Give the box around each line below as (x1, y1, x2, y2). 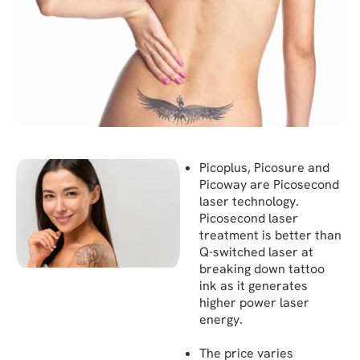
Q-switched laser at (199, 243, 313, 260)
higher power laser (199, 293, 309, 311)
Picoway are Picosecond (199, 175, 339, 193)
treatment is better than (199, 226, 342, 243)
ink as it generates (199, 276, 308, 294)
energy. (199, 310, 243, 328)
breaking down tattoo (199, 260, 325, 277)
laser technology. (199, 192, 299, 210)
